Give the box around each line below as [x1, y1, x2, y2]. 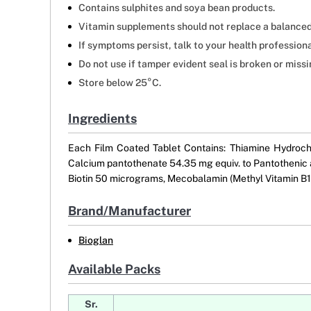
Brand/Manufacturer [68, 203, 191, 219]
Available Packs [68, 262, 160, 277]
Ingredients [68, 111, 137, 126]
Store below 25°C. [78, 77, 161, 89]
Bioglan [78, 235, 113, 246]
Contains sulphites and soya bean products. [78, 2, 275, 14]
